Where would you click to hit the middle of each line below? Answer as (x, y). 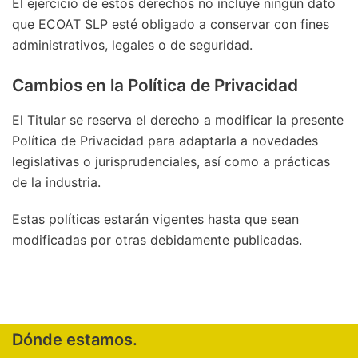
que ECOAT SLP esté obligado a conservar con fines (171, 24)
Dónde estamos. (75, 340)
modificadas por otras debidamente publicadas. (157, 239)
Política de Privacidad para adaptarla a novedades (165, 140)
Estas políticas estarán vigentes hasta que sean (155, 219)
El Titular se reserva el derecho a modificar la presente (178, 119)
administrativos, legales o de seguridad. (132, 45)
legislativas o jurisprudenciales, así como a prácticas (171, 161)
